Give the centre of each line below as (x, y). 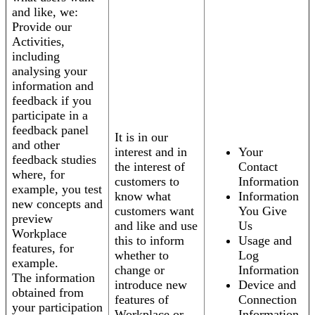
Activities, (38, 42)
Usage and (265, 241)
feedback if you (52, 101)
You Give (263, 211)
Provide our (42, 27)
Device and (267, 285)
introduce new (151, 285)
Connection (268, 300)
